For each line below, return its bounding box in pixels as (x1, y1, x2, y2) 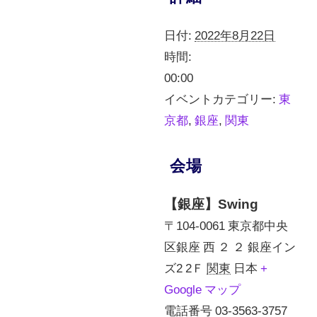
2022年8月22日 (195, 28, 276, 41)
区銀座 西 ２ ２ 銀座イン (164, 240, 296, 253)
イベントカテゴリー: (164, 92, 277, 105)
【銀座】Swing (164, 197, 259, 211)
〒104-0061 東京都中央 (164, 219, 289, 231)
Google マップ (164, 282, 241, 295)
